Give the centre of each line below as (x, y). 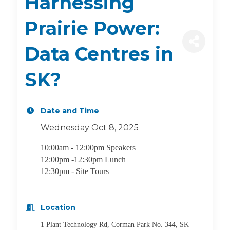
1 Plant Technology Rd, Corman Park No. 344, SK (115, 225)
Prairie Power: (92, 28)
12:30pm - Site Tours (76, 171)
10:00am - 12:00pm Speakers (89, 148)
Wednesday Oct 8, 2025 (90, 128)
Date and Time (70, 111)
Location (58, 207)
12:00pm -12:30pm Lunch (83, 159)
